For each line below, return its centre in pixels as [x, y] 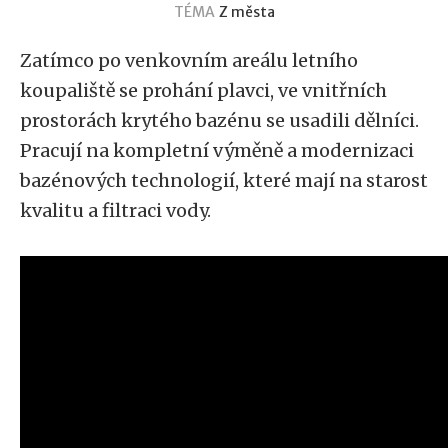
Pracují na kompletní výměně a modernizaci [217, 150]
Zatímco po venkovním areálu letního [189, 60]
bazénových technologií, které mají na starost [224, 180]
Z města [246, 12]
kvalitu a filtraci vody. [115, 210]
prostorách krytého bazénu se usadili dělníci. [219, 120]
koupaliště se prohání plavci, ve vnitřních [203, 90]
